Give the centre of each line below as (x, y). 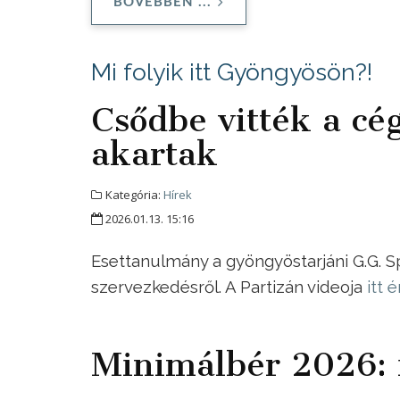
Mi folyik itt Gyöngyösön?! (232, 72)
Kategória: (133, 195)
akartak (154, 154)
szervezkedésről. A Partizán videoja (229, 287)
